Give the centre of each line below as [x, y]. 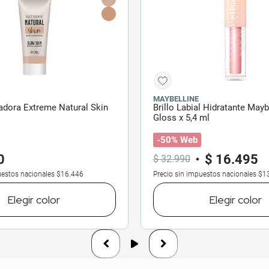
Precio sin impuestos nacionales [205, 174]
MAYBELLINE [176, 98]
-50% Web [177, 140]
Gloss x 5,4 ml [181, 117]
